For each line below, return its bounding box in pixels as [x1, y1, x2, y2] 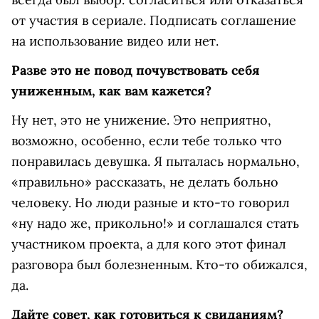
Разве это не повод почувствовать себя [11, 61, 260, 78]
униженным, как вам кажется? [11, 82, 211, 99]
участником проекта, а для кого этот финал [11, 235, 286, 252]
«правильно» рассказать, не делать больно [11, 173, 278, 190]
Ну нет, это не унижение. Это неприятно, [11, 111, 271, 128]
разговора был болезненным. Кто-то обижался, [11, 256, 308, 273]
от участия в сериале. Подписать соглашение [11, 11, 296, 28]
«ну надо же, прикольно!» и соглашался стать [11, 214, 299, 231]
